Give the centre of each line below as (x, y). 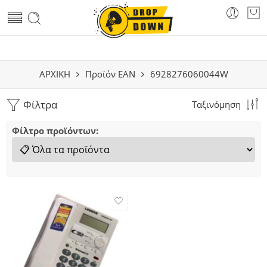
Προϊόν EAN (110, 74)
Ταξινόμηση (216, 105)
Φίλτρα (39, 105)
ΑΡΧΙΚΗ (55, 74)
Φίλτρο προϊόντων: (55, 131)
